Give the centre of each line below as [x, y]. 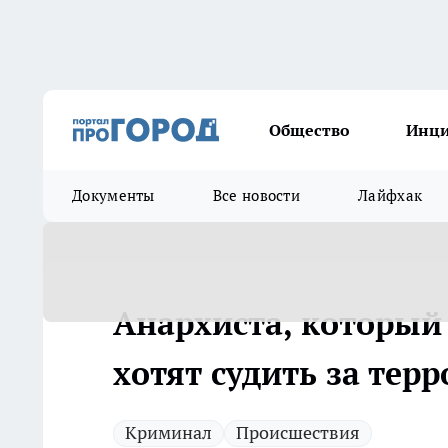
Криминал [168, 432]
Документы [113, 195]
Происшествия [298, 432]
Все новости [256, 195]
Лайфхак [390, 195]
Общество [309, 130]
